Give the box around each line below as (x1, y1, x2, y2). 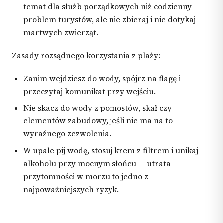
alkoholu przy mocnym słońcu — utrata (23, 158, 171, 169)
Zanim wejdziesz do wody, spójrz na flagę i (23, 73, 181, 84)
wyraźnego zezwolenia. (23, 128, 111, 139)
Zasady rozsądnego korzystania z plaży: (12, 50, 160, 61)
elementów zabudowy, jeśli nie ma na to (23, 115, 173, 126)
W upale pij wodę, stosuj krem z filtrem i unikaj (23, 145, 199, 156)
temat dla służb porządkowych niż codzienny (23, 1, 192, 12)
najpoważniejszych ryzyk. (23, 184, 119, 195)
